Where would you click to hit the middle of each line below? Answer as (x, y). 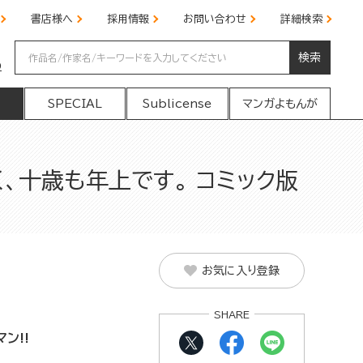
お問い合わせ (215, 19)
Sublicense (177, 104)
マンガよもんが (280, 104)
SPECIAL (75, 104)
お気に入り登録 (241, 271)
